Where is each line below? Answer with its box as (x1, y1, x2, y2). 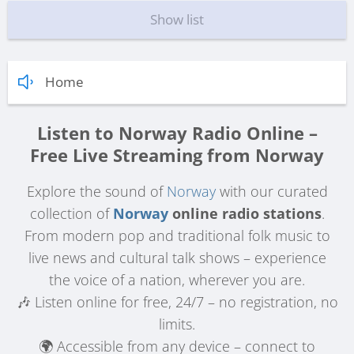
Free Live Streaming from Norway (30, 143, 324, 167)
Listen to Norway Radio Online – (36, 121, 318, 145)
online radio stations (168, 204, 322, 224)
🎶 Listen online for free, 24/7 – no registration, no (16, 292, 338, 312)
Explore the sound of (26, 182, 167, 201)
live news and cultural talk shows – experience (28, 248, 326, 268)
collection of (29, 204, 113, 224)
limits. (159, 314, 195, 334)
